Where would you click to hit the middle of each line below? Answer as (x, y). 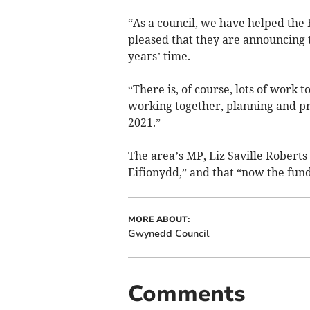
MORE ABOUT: (158, 220)
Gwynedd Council (168, 234)
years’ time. (159, 56)
